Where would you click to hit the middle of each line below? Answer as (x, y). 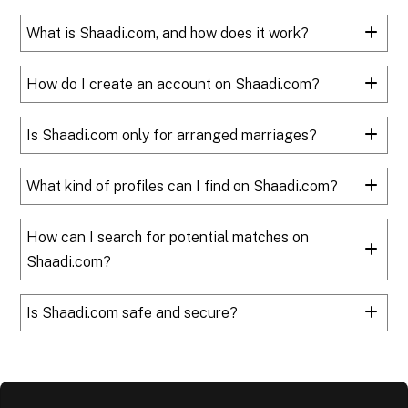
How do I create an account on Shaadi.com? (173, 84)
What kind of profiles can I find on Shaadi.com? (183, 186)
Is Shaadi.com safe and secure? (133, 312)
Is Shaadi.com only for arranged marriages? (172, 135)
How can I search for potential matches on (168, 237)
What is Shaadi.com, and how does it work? (168, 33)
